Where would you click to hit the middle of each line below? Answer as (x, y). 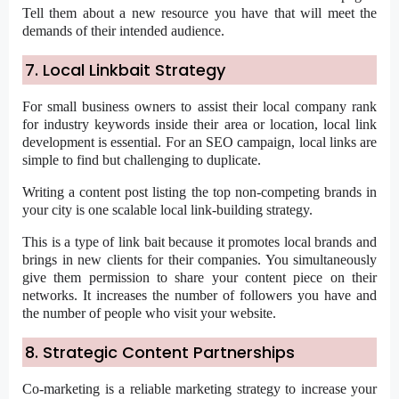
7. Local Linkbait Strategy (125, 70)
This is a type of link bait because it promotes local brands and (199, 242)
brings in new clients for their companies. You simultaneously (199, 260)
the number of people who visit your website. (149, 313)
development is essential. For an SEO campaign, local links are (199, 142)
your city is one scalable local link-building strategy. (167, 210)
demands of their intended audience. (123, 31)
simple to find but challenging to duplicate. (142, 160)
